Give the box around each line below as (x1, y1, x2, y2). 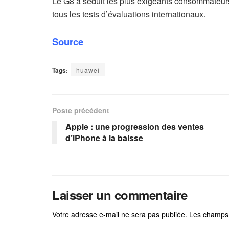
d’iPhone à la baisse (65, 131, 143, 144)
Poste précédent (52, 105, 109, 116)
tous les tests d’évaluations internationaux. (52, 8, 205, 20)
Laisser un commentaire (52, 186, 188, 203)
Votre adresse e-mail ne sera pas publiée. (52, 209, 187, 219)
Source (52, 34, 83, 49)
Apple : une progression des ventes (65, 120, 204, 132)
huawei (76, 65, 100, 74)
